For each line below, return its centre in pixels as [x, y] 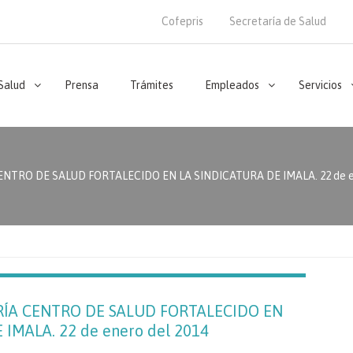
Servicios [320, 85]
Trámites [152, 85]
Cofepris [182, 21]
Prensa [82, 85]
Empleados [232, 85]
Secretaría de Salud [278, 21]
